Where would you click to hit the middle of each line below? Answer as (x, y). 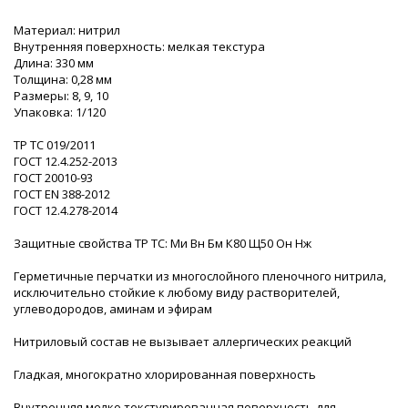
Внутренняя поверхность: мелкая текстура (139, 46)
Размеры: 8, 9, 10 (61, 95)
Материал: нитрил (67, 30)
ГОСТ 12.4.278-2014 (66, 210)
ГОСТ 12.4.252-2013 (66, 161)
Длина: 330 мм (54, 62)
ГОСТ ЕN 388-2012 (62, 194)
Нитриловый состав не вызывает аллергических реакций (183, 341)
